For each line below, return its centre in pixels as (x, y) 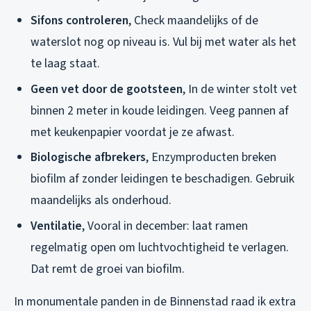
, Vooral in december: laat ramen (165, 226)
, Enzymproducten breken (211, 158)
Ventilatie (56, 226)
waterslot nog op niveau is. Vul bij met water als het (163, 42)
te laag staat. (65, 64)
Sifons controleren (79, 21)
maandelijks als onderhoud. (101, 201)
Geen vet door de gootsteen (107, 89)
